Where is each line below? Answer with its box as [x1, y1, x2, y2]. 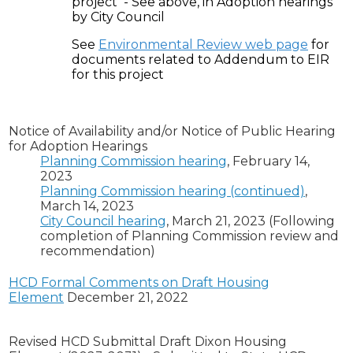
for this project [72, 67, 167, 83]
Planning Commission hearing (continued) [40, 184, 305, 199]
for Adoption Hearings [9, 139, 150, 154]
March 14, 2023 [40, 199, 140, 214]
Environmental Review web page [98, 37, 308, 53]
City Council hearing [40, 214, 166, 229]
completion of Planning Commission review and [40, 229, 339, 244]
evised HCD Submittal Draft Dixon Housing [18, 334, 287, 350]
